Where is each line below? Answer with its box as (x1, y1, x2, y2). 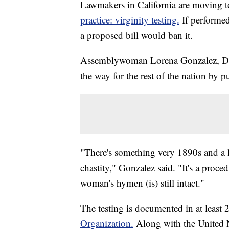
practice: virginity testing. (80, 13, 179, 27)
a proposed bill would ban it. (80, 29, 193, 42)
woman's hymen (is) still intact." (80, 176, 204, 190)
